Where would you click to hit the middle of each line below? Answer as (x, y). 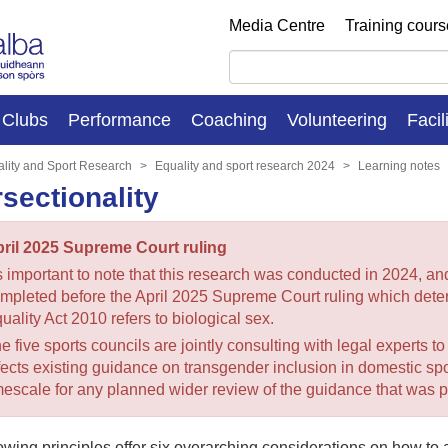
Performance (119, 119)
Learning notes (399, 165)
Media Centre (277, 25)
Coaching (229, 119)
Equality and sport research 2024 (245, 165)
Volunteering (337, 119)
